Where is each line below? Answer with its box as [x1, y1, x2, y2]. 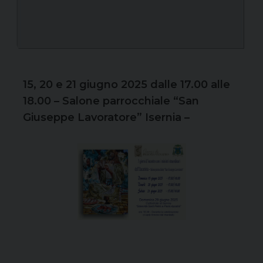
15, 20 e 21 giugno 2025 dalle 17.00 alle [23, 78, 230, 92]
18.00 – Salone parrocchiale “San [23, 95, 199, 108]
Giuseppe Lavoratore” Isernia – [23, 111, 190, 124]
